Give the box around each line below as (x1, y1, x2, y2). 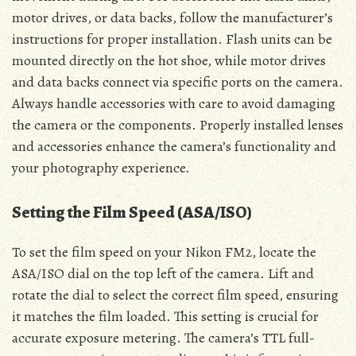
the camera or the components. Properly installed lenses (12, 114, 343, 134)
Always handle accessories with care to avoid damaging (12, 93, 335, 113)
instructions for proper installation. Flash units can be (12, 29, 332, 48)
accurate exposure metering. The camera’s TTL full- (12, 327, 315, 347)
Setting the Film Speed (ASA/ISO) (12, 200, 252, 223)
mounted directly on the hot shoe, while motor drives (12, 50, 326, 70)
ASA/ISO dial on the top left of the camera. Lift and (12, 263, 314, 283)
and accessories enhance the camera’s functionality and (12, 136, 336, 156)
